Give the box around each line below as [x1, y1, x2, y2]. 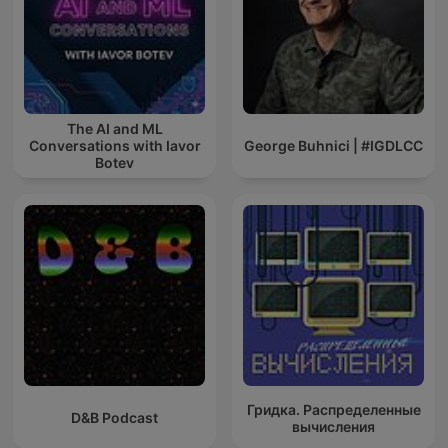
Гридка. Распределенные [246, 400, 421, 418]
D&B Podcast [71, 409, 158, 427]
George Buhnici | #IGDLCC [244, 137, 423, 155]
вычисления [292, 417, 375, 435]
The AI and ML [66, 120, 163, 138]
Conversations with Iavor [28, 137, 201, 155]
